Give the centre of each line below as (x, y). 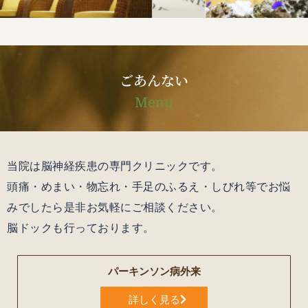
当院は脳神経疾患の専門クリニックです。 (115, 165)
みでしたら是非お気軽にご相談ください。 (115, 207)
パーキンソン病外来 (154, 271)
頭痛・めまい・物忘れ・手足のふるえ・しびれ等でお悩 (149, 186)
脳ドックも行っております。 (81, 227)
